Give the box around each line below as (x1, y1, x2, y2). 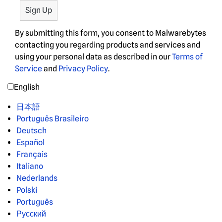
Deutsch (16, 125, 47, 135)
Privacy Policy (58, 63, 108, 73)
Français (16, 149, 48, 159)
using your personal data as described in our (15, 52, 172, 61)
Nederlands (16, 173, 57, 183)
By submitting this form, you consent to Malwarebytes (15, 28, 206, 38)
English (14, 82, 40, 92)
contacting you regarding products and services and (15, 40, 200, 50)
